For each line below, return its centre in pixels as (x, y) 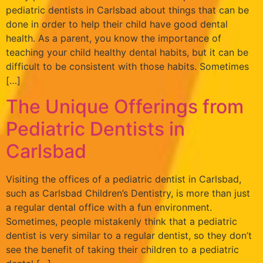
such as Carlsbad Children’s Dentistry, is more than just (128, 193)
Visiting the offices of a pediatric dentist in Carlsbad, (124, 179)
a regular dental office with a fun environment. (109, 208)
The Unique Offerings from (125, 107)
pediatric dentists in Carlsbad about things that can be (127, 10)
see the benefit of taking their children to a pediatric (122, 250)
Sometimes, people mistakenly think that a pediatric (122, 222)
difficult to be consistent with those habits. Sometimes (127, 66)
